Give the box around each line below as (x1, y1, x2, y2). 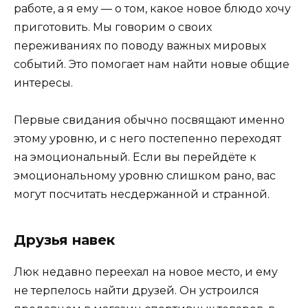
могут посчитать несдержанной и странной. (14, 187, 269, 201)
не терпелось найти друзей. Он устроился (14, 283, 259, 297)
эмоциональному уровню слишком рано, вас (14, 168, 276, 182)
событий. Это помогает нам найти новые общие (14, 57, 289, 71)
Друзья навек (14, 231, 115, 248)
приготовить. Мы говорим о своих (14, 20, 212, 34)
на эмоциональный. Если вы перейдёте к (14, 150, 256, 164)
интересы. (14, 76, 73, 89)
